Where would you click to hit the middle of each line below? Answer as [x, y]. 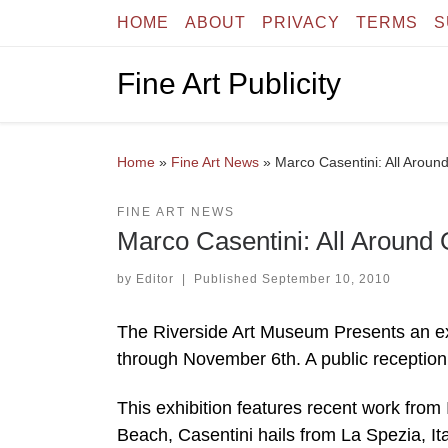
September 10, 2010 [326, 278]
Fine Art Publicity [229, 84]
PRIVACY [301, 22]
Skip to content [80, 27]
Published [227, 278]
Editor [155, 278]
